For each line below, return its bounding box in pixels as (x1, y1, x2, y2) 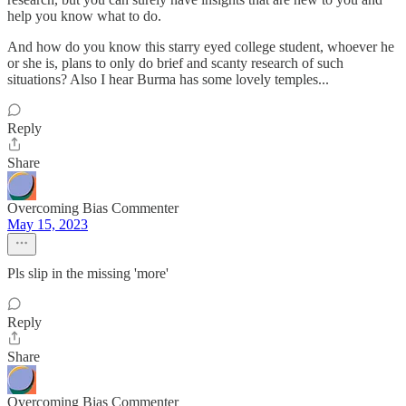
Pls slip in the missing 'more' (7, 266, 169, 281)
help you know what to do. (7, 8, 161, 24)
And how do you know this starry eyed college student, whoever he (7, 39, 394, 54)
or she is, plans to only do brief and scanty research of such (7, 55, 343, 71)
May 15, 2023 (7, 217, 88, 232)
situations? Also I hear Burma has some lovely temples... (7, 72, 329, 87)
